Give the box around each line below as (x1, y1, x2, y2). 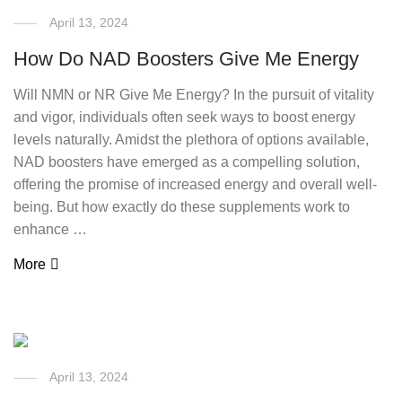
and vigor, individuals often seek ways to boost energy (13, 109, 356, 125)
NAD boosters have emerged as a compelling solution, (13, 154, 361, 170)
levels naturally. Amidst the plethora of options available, (13, 132, 370, 147)
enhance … (13, 222, 88, 237)
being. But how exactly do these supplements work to (13, 199, 351, 214)
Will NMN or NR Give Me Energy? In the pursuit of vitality (13, 87, 375, 102)
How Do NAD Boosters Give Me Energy (13, 48, 360, 70)
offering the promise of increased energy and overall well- (13, 177, 378, 192)
